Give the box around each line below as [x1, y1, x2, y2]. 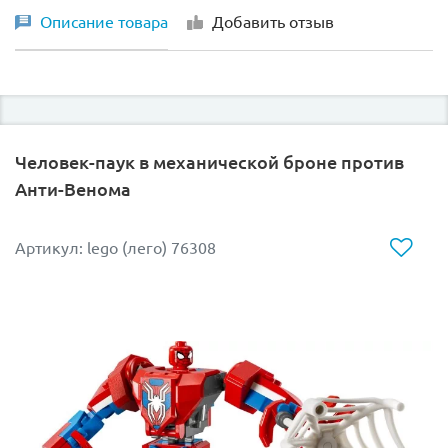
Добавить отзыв [212, 12, 334, 31]
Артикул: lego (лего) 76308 [15, 239, 216, 258]
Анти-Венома [15, 178, 131, 199]
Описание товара [40, 12, 168, 31]
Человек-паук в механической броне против [15, 151, 404, 172]
